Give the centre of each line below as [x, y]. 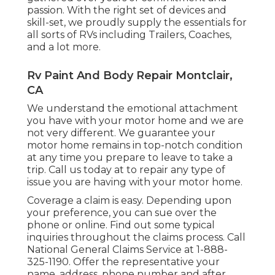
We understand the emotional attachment [133, 108]
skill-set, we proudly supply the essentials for [137, 22]
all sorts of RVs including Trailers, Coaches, [129, 34]
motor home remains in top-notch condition [135, 145]
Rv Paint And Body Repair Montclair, [130, 75]
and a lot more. [64, 47]
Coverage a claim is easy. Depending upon [129, 200]
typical [199, 225]
